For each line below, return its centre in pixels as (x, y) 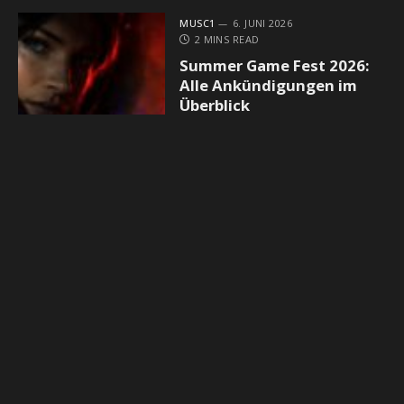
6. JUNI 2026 (262, 23)
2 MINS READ (227, 39)
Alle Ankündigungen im (269, 85)
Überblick (215, 105)
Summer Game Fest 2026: (275, 65)
